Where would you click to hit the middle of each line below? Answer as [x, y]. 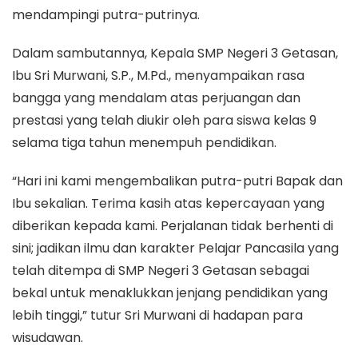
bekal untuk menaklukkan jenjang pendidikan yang [170, 293]
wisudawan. [48, 338]
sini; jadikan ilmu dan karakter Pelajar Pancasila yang [175, 248]
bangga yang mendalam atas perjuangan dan [156, 98]
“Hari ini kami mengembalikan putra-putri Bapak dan [177, 181]
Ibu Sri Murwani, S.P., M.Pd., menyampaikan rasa [158, 76]
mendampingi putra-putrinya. [106, 15]
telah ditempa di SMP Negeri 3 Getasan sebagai [161, 270]
